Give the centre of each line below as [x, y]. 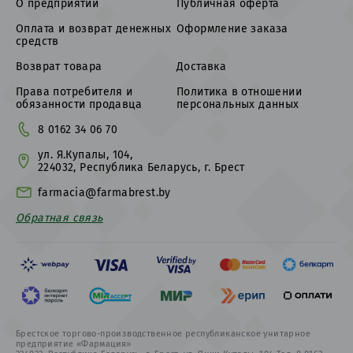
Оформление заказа [232, 28]
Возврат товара [59, 66]
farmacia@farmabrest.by [104, 192]
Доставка [202, 66]
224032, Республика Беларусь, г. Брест [141, 167]
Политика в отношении [239, 91]
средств [37, 41]
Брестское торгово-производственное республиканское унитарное [163, 333]
